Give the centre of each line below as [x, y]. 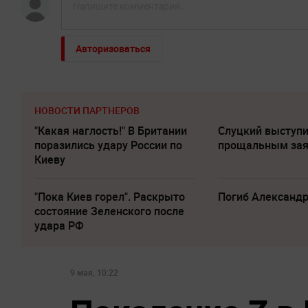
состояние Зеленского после [109, 211]
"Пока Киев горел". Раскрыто [110, 196]
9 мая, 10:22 [94, 272]
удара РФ [59, 225]
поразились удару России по [108, 145]
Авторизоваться [113, 48]
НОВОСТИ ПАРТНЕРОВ [87, 110]
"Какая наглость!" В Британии [111, 130]
